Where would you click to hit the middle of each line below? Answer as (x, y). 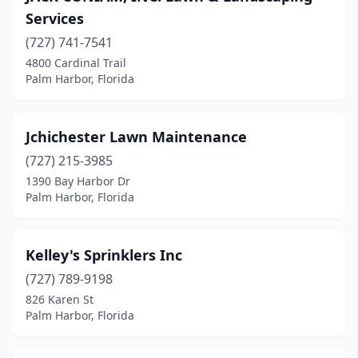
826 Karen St (60, 299)
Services (55, 18)
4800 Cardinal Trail (76, 63)
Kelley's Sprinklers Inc (104, 255)
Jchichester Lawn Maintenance (136, 137)
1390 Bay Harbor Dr (78, 181)
